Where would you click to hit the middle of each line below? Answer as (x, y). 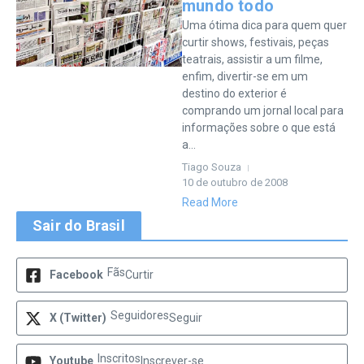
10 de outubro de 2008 (235, 182)
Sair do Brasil (79, 225)
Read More (210, 202)
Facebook (76, 275)
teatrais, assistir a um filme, (252, 59)
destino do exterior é (234, 93)
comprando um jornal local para (263, 110)
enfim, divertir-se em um (245, 76)
